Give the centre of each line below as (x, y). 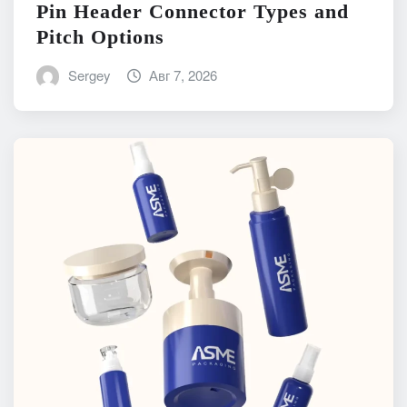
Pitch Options (100, 36)
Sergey (89, 74)
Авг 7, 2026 (184, 74)
